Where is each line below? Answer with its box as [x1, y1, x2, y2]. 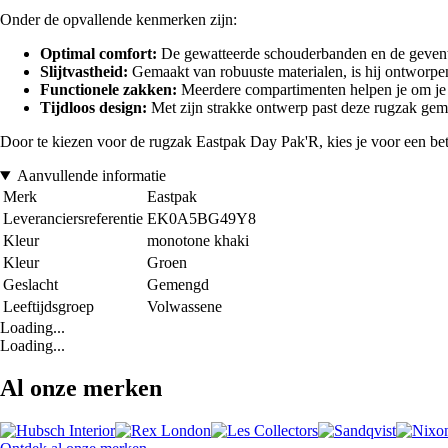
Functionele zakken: [40, 81, 177, 99]
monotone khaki [147, 232, 249, 250]
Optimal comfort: [40, 45, 157, 63]
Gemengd [147, 276, 209, 294]
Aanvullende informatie [16, 167, 166, 185]
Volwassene [147, 298, 222, 316]
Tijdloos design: [40, 99, 147, 117]
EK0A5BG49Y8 [147, 210, 256, 228]
